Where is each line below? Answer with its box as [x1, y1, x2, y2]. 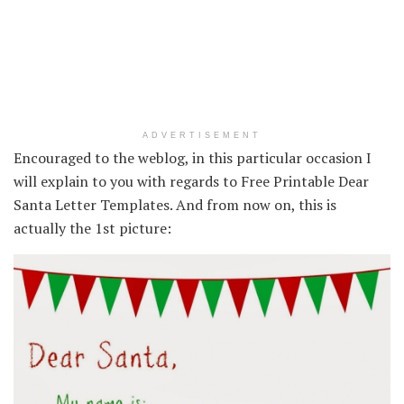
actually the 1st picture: [14, 217, 171, 238]
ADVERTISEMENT [142, 130, 262, 140]
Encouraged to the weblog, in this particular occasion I [14, 147, 372, 168]
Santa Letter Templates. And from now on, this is [14, 194, 336, 215]
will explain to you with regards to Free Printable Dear [14, 170, 369, 191]
